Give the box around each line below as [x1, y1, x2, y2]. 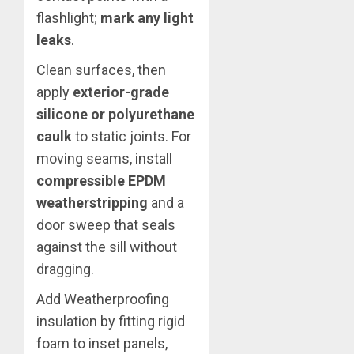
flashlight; [36, 9, 100, 27]
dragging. [36, 261, 94, 278]
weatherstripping [36, 194, 148, 212]
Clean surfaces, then [36, 62, 166, 79]
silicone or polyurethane [36, 106, 194, 123]
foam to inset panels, [36, 335, 168, 352]
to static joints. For [72, 128, 191, 145]
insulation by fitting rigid [36, 313, 185, 330]
